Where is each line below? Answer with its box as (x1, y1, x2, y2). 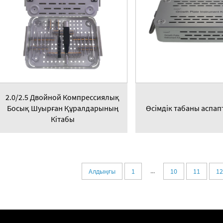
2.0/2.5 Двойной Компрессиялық (5, 92, 120, 103)
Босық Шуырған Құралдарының (6, 103, 118, 113)
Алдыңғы (89, 167, 115, 176)
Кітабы (50, 114, 75, 124)
